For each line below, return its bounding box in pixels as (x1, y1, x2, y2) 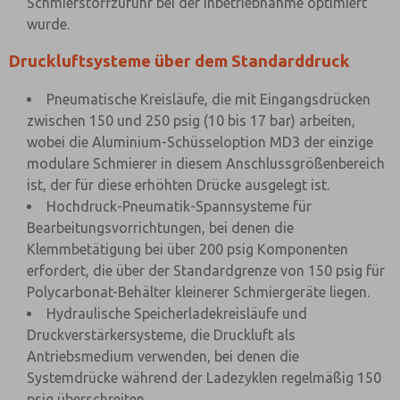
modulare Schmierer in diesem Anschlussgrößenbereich (27, 155, 385, 171)
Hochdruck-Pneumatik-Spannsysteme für (46, 198, 312, 214)
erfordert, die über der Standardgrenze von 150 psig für (27, 262, 385, 279)
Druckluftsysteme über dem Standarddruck (9, 52, 350, 71)
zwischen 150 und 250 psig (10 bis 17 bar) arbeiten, (27, 112, 355, 129)
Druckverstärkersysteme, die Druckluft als (27, 327, 296, 343)
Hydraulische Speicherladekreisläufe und (46, 305, 307, 321)
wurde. (27, 16, 70, 32)
